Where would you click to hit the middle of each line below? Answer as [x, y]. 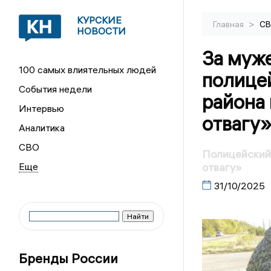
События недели [56, 89]
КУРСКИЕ [100, 20]
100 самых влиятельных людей [88, 70]
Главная [229, 24]
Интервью [42, 108]
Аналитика [42, 128]
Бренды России [69, 258]
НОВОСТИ [102, 31]
